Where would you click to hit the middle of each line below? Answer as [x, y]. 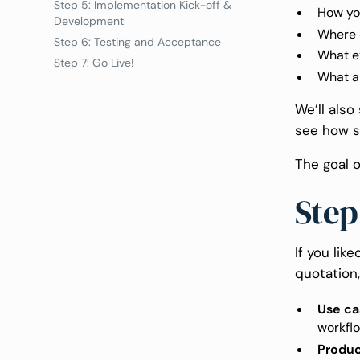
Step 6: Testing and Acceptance [138, 42]
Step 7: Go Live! [96, 63]
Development [89, 21]
